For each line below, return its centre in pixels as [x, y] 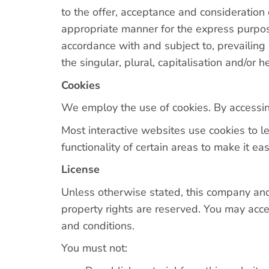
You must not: [94, 248]
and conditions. [98, 225]
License [80, 169]
